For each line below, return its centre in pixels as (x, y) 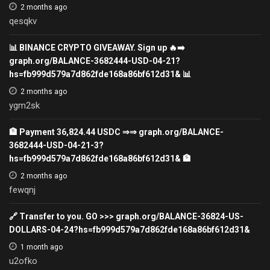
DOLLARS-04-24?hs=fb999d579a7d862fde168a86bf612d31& (130, 229)
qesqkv (23, 21)
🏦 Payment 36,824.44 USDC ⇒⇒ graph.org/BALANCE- (116, 132)
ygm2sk (24, 105)
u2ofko (23, 261)
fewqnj (22, 190)
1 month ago (42, 247)
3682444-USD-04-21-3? (56, 145)
